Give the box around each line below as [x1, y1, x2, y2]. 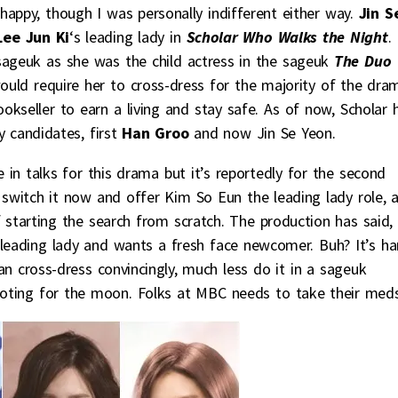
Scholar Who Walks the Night [186, 26, 388, 47]
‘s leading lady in [69, 26, 187, 47]
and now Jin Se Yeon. [188, 122, 336, 143]
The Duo [329, 50, 392, 71]
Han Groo [122, 122, 189, 143]
